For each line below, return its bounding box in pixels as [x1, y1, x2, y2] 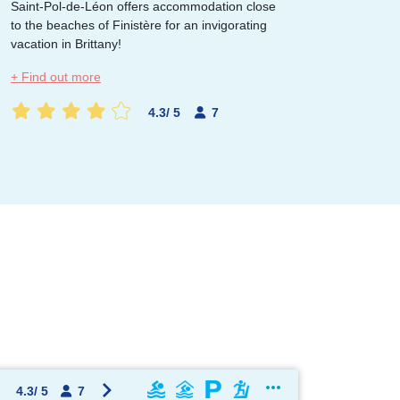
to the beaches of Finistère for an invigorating [11, 18, 267, 32]
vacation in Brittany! [11, 37, 129, 51]
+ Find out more [11, 70, 101, 84]
